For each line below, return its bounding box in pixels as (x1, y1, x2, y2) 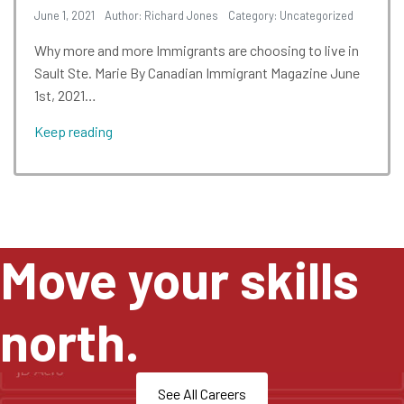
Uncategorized (280, 8, 353, 23)
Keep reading (34, 122, 113, 140)
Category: (228, 8, 280, 23)
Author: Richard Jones (105, 8, 218, 23)
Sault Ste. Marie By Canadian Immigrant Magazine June (34, 64, 360, 82)
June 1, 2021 (34, 8, 95, 23)
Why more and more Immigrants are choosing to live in (34, 41, 359, 60)
